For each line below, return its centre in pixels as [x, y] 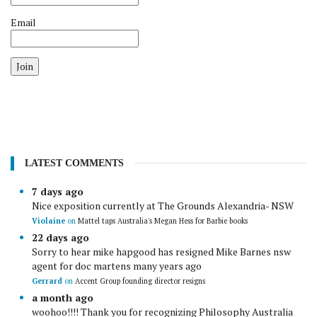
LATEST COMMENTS [74, 163]
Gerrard [47, 281]
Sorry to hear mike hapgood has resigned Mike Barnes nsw [161, 252]
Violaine [50, 221]
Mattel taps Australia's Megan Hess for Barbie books [163, 221]
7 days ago [58, 191]
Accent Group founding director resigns [140, 281]
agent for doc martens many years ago [117, 266]
